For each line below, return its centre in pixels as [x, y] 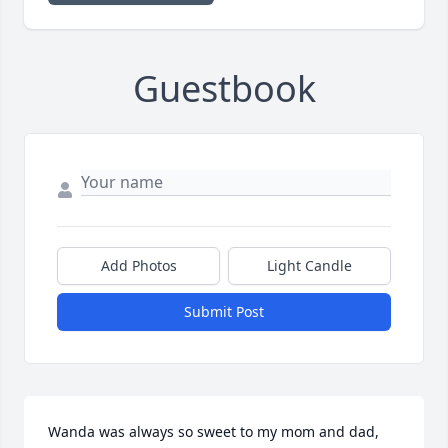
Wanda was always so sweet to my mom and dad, [213, 432]
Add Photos [138, 266]
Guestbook [224, 89]
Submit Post [224, 312]
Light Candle [309, 266]
